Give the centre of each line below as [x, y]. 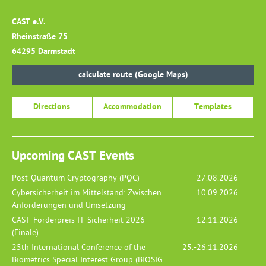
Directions [52, 107]
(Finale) [25, 233]
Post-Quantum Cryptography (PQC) [76, 179]
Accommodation [133, 107]
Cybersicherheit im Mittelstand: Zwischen [87, 194]
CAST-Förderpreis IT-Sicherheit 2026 [78, 221]
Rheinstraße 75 [40, 37]
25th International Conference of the [79, 248]
